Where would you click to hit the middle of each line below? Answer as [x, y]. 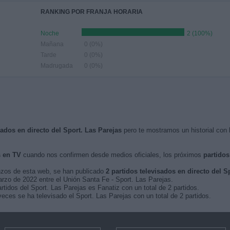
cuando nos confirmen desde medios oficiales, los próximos [112, 155]
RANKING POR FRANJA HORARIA [92, 12]
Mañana [52, 44]
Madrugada [57, 66]
